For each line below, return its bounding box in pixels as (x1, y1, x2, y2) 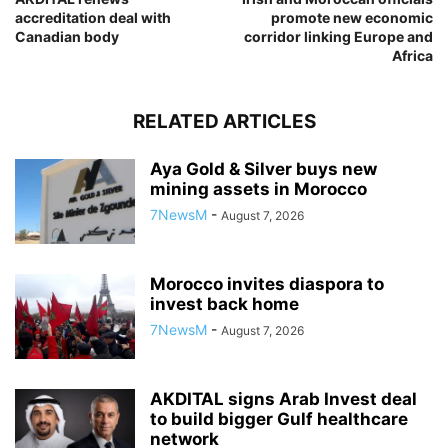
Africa (392, 47, 433, 65)
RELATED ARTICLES (132, 110, 316, 134)
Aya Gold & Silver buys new (150, 159, 377, 180)
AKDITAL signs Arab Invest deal (150, 389, 417, 410)
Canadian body (15, 28, 119, 46)
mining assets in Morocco (150, 179, 367, 200)
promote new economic (271, 9, 433, 27)
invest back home (150, 294, 299, 315)
